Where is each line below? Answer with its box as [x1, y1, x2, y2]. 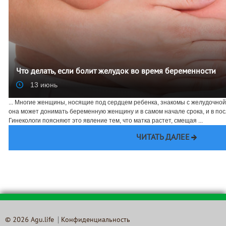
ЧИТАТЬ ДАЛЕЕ [136, 134, 190, 142]
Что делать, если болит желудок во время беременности [16, 68, 216, 76]
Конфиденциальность [61, 217, 130, 223]
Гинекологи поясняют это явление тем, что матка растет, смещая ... [9, 117, 203, 125]
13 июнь [28, 81, 58, 89]
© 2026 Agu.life [5, 217, 54, 223]
